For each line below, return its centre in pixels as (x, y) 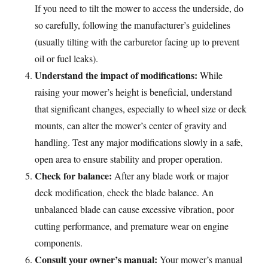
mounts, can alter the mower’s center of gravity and (131, 125)
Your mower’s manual (200, 259)
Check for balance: (74, 176)
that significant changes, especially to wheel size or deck (141, 109)
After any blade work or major (170, 176)
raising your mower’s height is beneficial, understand (134, 92)
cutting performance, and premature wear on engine (132, 226)
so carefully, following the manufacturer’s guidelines (133, 25)
